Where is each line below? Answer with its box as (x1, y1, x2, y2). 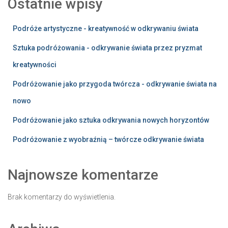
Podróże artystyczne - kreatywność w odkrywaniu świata (13, 24, 198, 33)
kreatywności (13, 60, 56, 69)
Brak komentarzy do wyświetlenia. (8, 192, 116, 201)
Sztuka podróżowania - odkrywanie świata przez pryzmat (13, 43, 202, 52)
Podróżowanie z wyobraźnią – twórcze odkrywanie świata (13, 135, 204, 144)
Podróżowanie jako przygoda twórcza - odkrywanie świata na (13, 79, 217, 88)
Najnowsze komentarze (8, 166, 158, 183)
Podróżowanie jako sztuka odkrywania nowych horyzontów (13, 116, 209, 124)
